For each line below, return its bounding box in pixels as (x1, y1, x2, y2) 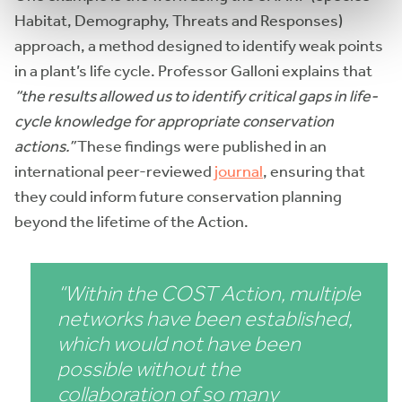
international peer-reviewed (14, 161, 214, 181)
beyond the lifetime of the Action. (14, 211, 249, 232)
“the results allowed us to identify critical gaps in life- (14, 85, 378, 106)
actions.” (14, 135, 74, 156)
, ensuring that (263, 161, 365, 181)
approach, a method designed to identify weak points (14, 35, 383, 56)
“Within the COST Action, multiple (57, 280, 361, 306)
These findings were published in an (74, 135, 327, 156)
